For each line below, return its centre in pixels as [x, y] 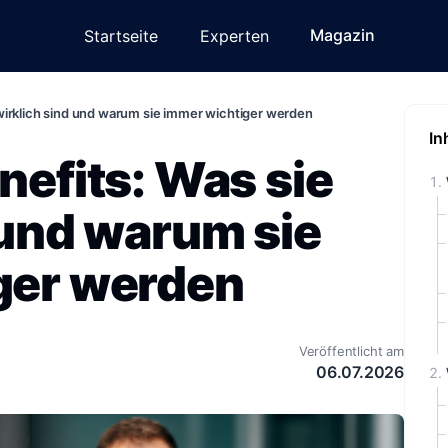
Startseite [120, 36]
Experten [234, 36]
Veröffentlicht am [351, 350]
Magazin [342, 35]
